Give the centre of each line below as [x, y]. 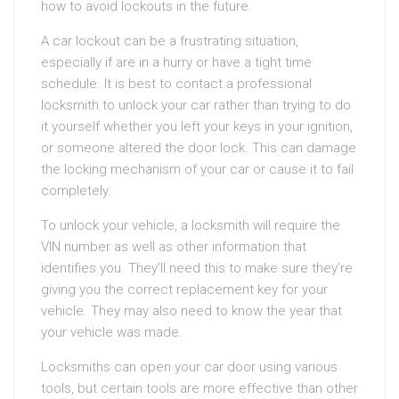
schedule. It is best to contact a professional [176, 84]
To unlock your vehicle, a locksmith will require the [191, 226]
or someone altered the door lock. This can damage [199, 148]
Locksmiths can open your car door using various [189, 367]
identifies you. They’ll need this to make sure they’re [197, 269]
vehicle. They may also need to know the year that [191, 311]
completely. [76, 191]
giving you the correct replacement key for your [184, 290]
